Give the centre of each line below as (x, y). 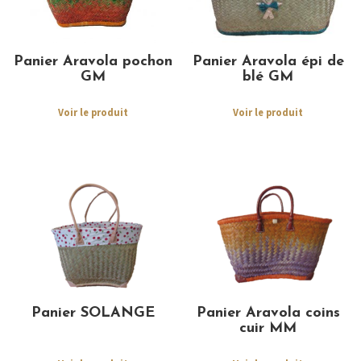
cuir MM (268, 328)
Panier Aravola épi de (268, 61)
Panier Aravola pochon (93, 61)
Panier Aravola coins (268, 313)
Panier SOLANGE (93, 313)
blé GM (268, 77)
